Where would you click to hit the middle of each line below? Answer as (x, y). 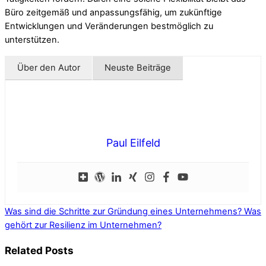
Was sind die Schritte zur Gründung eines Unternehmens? (123, 212)
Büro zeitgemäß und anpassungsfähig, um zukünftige (113, 13)
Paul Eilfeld (133, 143)
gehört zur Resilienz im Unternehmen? (83, 225)
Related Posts (39, 251)
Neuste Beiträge (138, 68)
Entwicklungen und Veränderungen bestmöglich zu (109, 26)
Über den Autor (49, 68)
